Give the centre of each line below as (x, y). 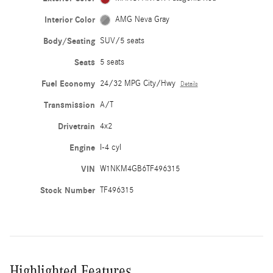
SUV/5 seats (122, 41)
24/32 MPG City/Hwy (137, 84)
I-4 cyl (110, 148)
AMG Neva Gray (143, 20)
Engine (82, 148)
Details (189, 84)
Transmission (69, 105)
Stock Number (67, 191)
